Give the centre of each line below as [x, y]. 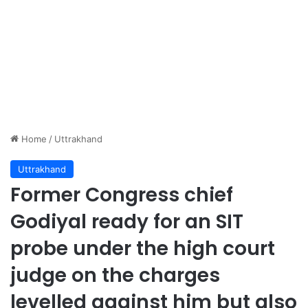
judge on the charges [115, 276]
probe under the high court [143, 249]
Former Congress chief [122, 195]
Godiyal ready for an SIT [127, 222]
